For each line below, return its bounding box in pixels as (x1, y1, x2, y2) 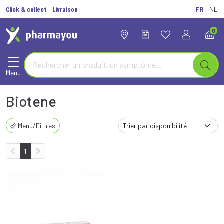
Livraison (52, 5, 78, 13)
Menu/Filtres (16, 121, 55, 130)
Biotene (6, 92, 56, 110)
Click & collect (6, 5, 47, 13)
